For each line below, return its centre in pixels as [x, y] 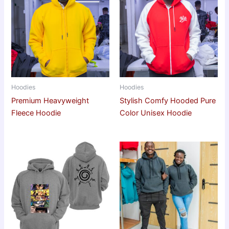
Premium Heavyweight [50, 100]
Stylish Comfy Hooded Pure [168, 100]
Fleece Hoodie [36, 113]
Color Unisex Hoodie [156, 113]
